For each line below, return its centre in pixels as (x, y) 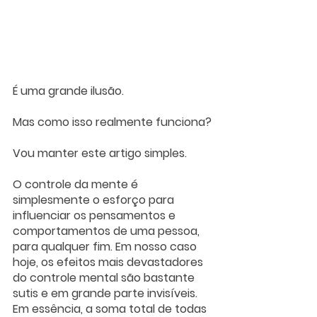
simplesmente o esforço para (95, 200)
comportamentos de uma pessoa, (108, 231)
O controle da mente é (77, 185)
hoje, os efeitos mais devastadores (109, 263)
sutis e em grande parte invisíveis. (106, 294)
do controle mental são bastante (105, 278)
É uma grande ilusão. (68, 91)
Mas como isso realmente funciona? (112, 122)
